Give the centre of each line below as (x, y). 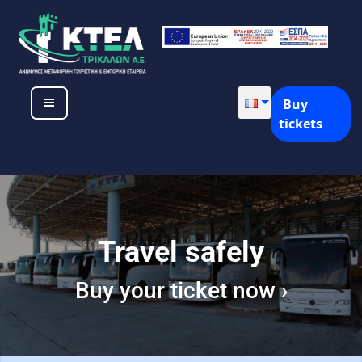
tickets (301, 124)
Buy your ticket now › (181, 290)
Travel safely (181, 252)
